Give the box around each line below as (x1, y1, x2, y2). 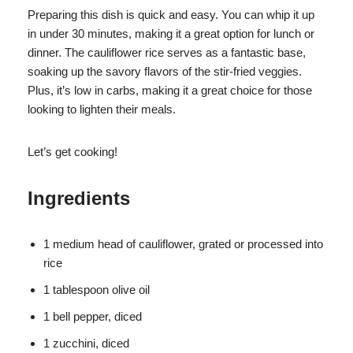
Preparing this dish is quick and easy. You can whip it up (28, 8, 314, 22)
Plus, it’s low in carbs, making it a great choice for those (28, 84, 312, 98)
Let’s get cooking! (28, 145, 117, 159)
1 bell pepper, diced (43, 310, 142, 324)
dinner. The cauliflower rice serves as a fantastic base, (28, 46, 306, 60)
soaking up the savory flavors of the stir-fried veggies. (28, 65, 302, 79)
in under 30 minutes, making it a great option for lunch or (28, 27, 314, 41)
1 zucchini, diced (43, 336, 129, 351)
